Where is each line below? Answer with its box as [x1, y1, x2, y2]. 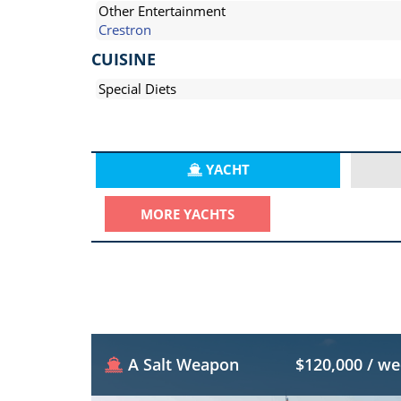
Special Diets [98, 80, 176, 98]
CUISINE [91, 48, 156, 70]
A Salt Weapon [128, 354, 239, 375]
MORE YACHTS [141, 205, 235, 223]
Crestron [98, 21, 151, 38]
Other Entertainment [98, 2, 226, 20]
